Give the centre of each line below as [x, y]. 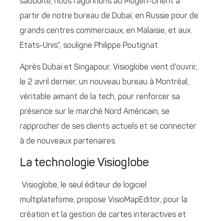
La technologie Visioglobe [84, 163]
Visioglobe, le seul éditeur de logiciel [83, 185]
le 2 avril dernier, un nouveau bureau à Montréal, [104, 83]
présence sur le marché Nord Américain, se [95, 112]
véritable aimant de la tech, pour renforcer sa [100, 97]
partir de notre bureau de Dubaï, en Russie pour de [109, 16]
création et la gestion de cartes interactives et [103, 215]
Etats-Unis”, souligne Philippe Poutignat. [90, 46]
